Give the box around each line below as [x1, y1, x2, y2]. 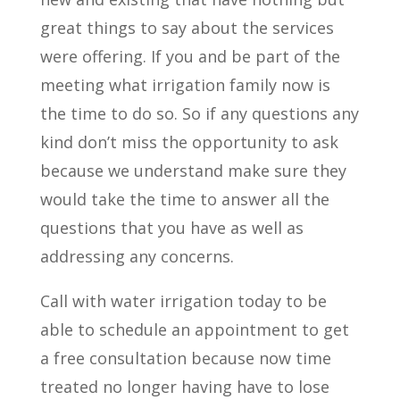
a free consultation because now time [39, 347, 331, 369]
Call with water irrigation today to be [39, 290, 327, 312]
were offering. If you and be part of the [39, 46, 340, 67]
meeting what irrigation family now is [39, 74, 330, 96]
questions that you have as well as [39, 217, 304, 238]
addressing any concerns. [39, 246, 234, 267]
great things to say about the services [39, 17, 334, 38]
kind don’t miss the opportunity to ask [39, 131, 338, 153]
